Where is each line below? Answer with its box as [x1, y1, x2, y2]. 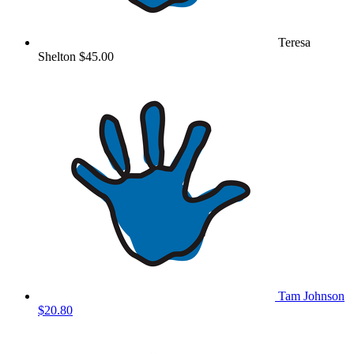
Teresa [278, 36, 311, 50]
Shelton [38, 50, 79, 64]
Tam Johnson [278, 289, 345, 303]
